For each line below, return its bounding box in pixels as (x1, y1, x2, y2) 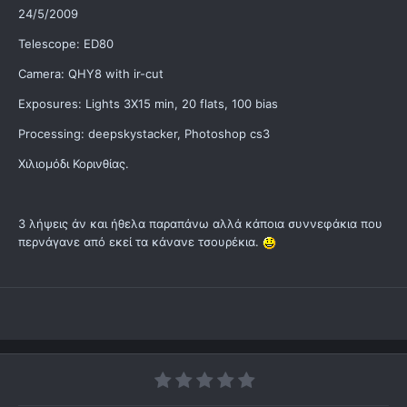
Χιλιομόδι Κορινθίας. (18, 156, 129, 172)
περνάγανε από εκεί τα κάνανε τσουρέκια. (18, 234, 263, 250)
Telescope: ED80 (18, 36, 114, 52)
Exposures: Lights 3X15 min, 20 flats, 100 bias (18, 96, 278, 112)
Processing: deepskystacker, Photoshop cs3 (18, 126, 270, 142)
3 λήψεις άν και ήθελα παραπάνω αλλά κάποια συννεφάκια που (18, 216, 382, 232)
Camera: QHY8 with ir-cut (18, 66, 164, 82)
